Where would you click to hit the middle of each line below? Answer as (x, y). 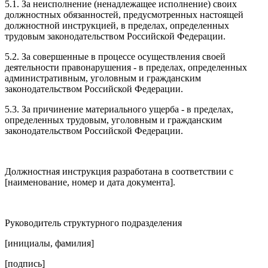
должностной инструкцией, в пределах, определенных (117, 25)
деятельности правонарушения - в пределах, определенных (126, 67)
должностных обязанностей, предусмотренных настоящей (124, 14)
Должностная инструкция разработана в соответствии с (119, 171)
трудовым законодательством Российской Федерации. (115, 36)
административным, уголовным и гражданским (103, 78)
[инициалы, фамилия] (49, 243)
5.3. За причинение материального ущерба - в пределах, (119, 109)
